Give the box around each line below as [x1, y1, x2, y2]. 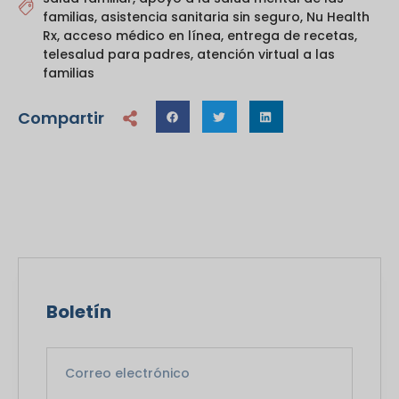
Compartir [18, 107, 104, 130]
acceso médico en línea [63, 27, 221, 45]
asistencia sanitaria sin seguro [101, 8, 300, 27]
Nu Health [306, 8, 370, 27]
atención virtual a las [197, 45, 335, 64]
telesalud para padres [43, 45, 191, 64]
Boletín [46, 299, 111, 325]
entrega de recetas [227, 27, 354, 45]
